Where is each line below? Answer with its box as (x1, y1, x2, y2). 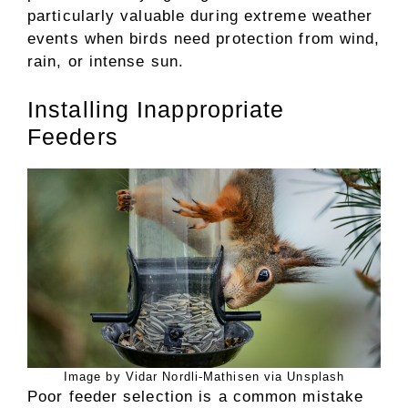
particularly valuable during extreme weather (27, 6, 373, 25)
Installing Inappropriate (27, 97, 285, 122)
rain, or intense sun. (27, 52, 185, 70)
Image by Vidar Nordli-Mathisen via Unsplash (63, 370, 345, 383)
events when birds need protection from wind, (27, 29, 381, 47)
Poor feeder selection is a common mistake (27, 388, 364, 405)
